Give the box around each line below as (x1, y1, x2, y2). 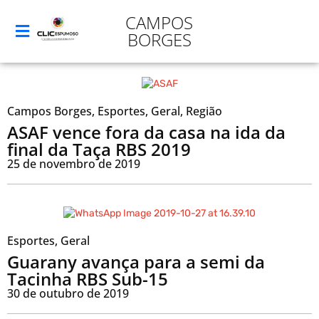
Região (186, 103, 222, 120)
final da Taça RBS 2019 (7, 137, 191, 162)
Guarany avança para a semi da (7, 249, 265, 273)
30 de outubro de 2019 (7, 285, 129, 301)
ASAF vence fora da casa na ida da (7, 120, 286, 145)
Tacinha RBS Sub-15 (7, 266, 168, 291)
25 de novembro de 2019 (7, 156, 140, 172)
